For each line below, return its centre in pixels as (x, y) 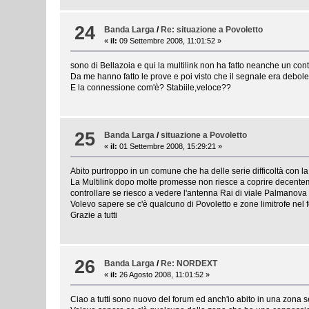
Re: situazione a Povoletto (212, 29)
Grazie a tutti (94, 216)
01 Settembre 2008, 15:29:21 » (170, 147)
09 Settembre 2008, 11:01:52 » (170, 40)
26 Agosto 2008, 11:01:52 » (164, 274)
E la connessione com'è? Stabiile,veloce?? (151, 87)
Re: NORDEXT (189, 263)
